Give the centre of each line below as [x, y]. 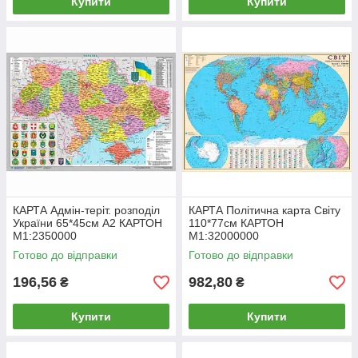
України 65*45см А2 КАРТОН [88, 223]
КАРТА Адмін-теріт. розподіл [86, 210]
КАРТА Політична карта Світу [265, 210]
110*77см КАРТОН [236, 223]
